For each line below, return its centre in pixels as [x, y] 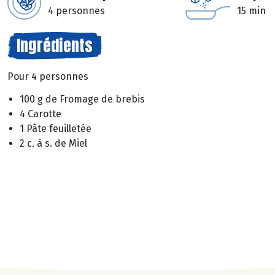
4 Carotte [41, 114]
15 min [251, 11]
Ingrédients [55, 45]
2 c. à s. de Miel [53, 143]
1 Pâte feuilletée [56, 128]
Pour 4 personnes [48, 76]
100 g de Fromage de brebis [82, 99]
